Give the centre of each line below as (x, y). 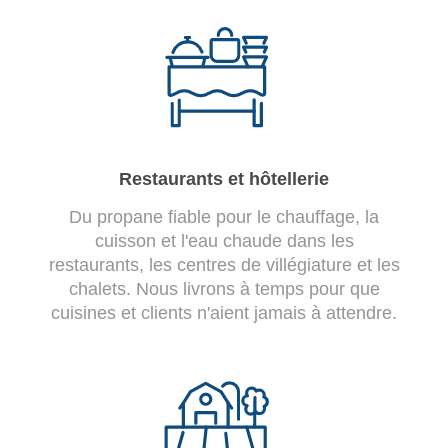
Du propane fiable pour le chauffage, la (224, 216)
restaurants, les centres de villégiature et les (224, 264)
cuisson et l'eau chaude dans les (224, 240)
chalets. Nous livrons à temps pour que (224, 288)
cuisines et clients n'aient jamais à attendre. (224, 312)
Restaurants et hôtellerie (224, 178)
